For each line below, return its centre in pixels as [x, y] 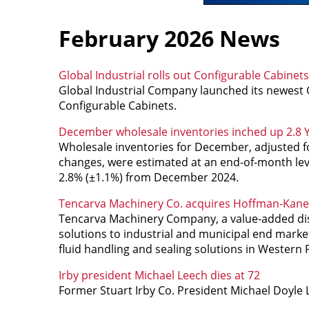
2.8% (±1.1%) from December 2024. [148, 177]
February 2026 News [169, 38]
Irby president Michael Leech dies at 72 [159, 275]
